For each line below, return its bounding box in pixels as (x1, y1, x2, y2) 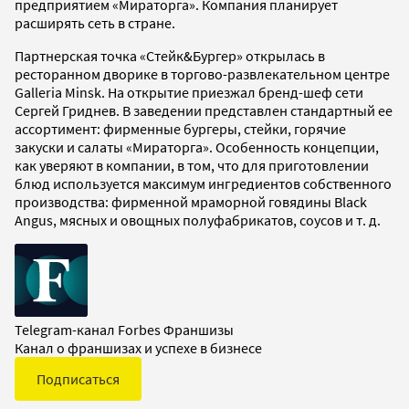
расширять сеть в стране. (15, 13, 175, 32)
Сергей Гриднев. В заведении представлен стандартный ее (15, 100, 393, 120)
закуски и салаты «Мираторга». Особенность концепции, (15, 137, 379, 156)
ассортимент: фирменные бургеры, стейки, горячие (15, 119, 346, 138)
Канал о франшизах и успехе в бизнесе (15, 338, 262, 357)
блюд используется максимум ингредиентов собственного (15, 173, 392, 193)
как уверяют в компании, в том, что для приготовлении (15, 155, 369, 174)
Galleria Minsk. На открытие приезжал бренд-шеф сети (15, 82, 363, 101)
